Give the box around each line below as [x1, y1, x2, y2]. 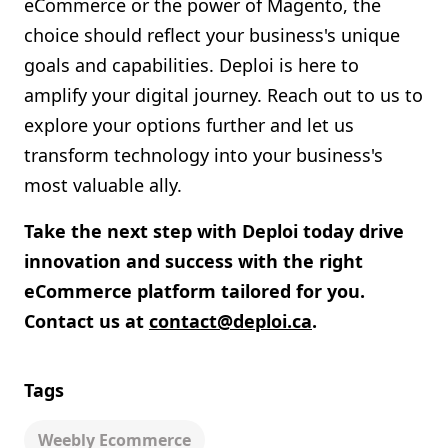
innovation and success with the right [24, 249, 363, 273]
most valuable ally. [24, 173, 182, 197]
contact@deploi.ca [149, 309, 312, 333]
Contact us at [24, 309, 149, 333]
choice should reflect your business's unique [24, 23, 400, 47]
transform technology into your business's [24, 143, 383, 167]
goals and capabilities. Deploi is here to [24, 53, 359, 77]
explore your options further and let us [24, 113, 354, 137]
